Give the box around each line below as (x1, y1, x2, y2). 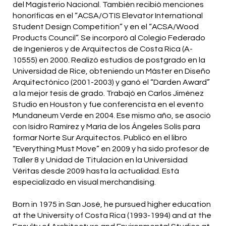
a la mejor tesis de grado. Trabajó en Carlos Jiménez (13, 89, 204, 98)
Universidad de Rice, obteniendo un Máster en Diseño (13, 67, 210, 76)
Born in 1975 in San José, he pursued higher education (13, 200, 211, 209)
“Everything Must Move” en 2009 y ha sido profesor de (13, 145, 209, 153)
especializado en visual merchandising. (13, 178, 156, 187)
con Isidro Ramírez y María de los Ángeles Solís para (13, 123, 200, 131)
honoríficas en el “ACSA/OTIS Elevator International (13, 12, 203, 20)
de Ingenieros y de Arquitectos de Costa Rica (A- (13, 45, 193, 53)
